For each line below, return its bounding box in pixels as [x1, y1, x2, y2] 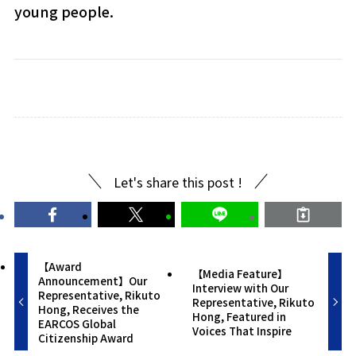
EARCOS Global [38, 315, 117, 332]
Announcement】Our [38, 273, 148, 289]
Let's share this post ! [114, 172, 242, 192]
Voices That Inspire [192, 323, 292, 339]
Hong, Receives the [38, 301, 140, 318]
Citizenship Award [38, 330, 134, 346]
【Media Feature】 [192, 265, 288, 282]
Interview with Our [192, 280, 288, 296]
